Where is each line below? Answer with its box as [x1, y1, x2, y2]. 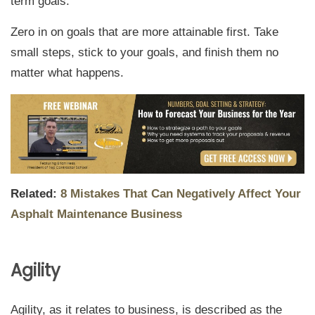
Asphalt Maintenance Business [11, 207, 182, 221]
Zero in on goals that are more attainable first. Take [11, 25, 278, 39]
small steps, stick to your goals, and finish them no [11, 46, 278, 60]
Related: [11, 186, 60, 200]
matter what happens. [11, 66, 124, 80]
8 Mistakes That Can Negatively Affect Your [60, 186, 301, 200]
